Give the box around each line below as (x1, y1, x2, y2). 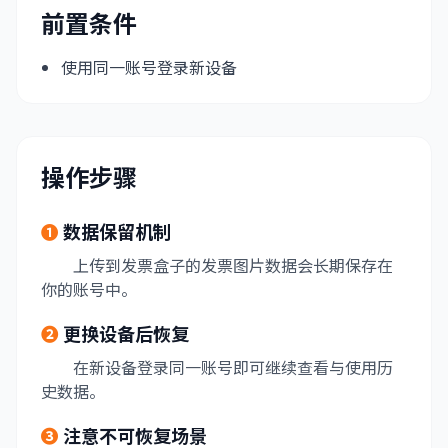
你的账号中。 (41, 277, 137, 301)
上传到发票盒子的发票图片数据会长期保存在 (73, 253, 393, 277)
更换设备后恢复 (63, 320, 189, 346)
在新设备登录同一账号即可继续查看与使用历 (73, 355, 393, 379)
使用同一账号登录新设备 (61, 55, 237, 79)
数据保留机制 (63, 218, 171, 244)
